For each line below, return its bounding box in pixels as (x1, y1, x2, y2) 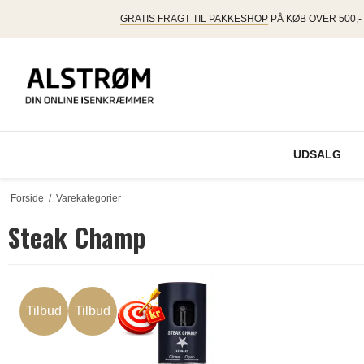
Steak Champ (8, 218, 145, 257)
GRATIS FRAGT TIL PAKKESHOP (119, 13, 268, 24)
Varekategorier (55, 193, 121, 205)
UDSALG (292, 148, 341, 162)
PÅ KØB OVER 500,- (267, 13, 362, 24)
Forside (10, 193, 44, 205)
